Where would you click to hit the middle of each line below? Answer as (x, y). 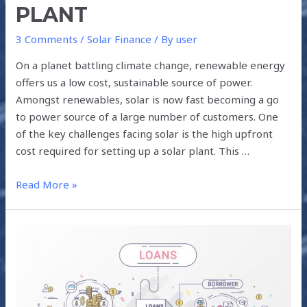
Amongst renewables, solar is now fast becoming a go (148, 100)
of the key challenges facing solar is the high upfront (145, 134)
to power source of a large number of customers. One (147, 117)
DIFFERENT (43, 233)
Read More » (47, 185)
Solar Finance (120, 39)
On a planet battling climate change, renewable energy (151, 65)
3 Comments (47, 39)
